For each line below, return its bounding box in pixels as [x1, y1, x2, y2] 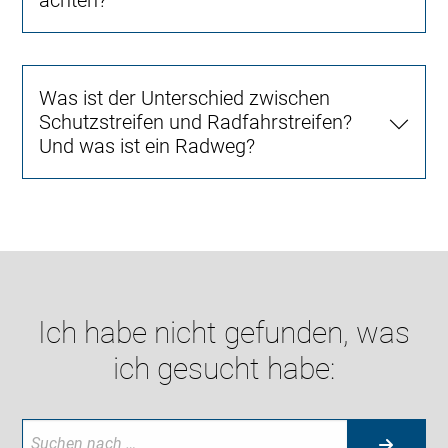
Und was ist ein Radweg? [39, 134, 256, 159]
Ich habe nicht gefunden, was [38, 315, 410, 351]
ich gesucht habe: [113, 351, 335, 387]
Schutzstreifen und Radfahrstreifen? [39, 110, 353, 135]
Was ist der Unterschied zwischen [39, 86, 331, 111]
